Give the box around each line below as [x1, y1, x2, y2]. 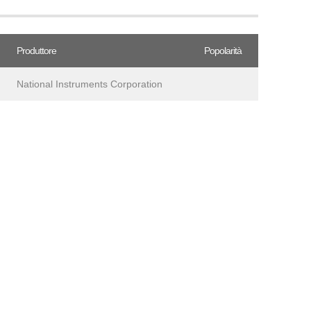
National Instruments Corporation [17, 78, 162, 90]
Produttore [17, 45, 56, 56]
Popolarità [204, 45, 242, 56]
